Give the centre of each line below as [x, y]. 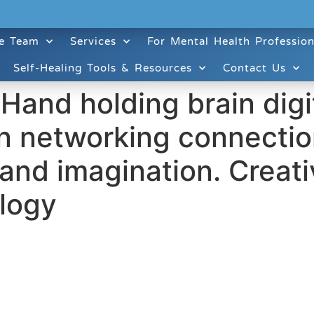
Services [94, 41]
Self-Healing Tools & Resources [102, 68]
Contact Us [254, 68]
